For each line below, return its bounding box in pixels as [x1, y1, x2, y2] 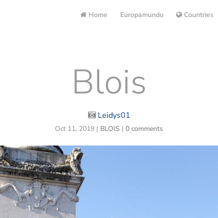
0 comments [126, 124, 163, 133]
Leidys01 [97, 110, 130, 121]
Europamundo [120, 10, 163, 19]
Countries [182, 10, 214, 19]
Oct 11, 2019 [55, 124, 94, 133]
